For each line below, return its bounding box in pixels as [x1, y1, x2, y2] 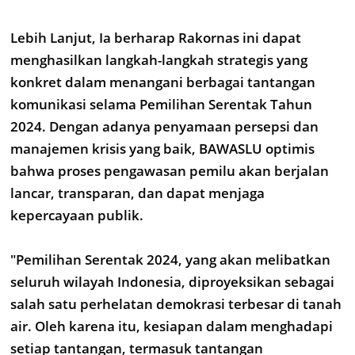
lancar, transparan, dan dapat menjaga [10, 184, 265, 202]
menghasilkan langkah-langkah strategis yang [10, 51, 307, 69]
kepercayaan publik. [10, 206, 143, 224]
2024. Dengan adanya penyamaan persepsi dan [10, 117, 319, 136]
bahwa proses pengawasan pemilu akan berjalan [10, 162, 329, 180]
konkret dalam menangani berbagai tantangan [10, 73, 315, 91]
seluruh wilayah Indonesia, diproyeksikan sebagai [10, 273, 334, 291]
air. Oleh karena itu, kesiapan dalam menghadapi [10, 317, 333, 335]
